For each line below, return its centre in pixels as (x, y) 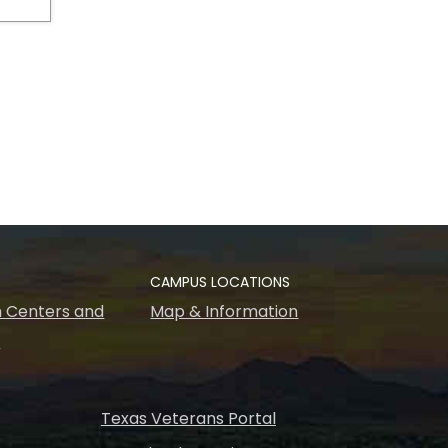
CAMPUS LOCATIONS (220, 282)
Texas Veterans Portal (188, 418)
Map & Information (224, 311)
